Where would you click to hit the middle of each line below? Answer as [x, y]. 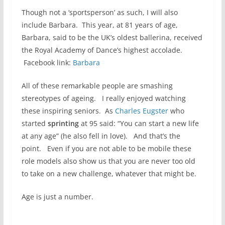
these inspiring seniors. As [68, 110]
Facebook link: [47, 62]
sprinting [63, 123]
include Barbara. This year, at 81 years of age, [99, 25]
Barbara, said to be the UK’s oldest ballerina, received [112, 37]
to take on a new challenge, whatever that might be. [109, 173]
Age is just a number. [57, 196]
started [34, 123]
